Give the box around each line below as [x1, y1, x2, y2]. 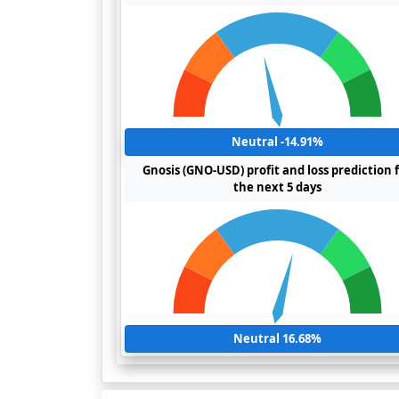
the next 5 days [232, 179, 322, 195]
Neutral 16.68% [232, 330, 322, 346]
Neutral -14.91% [231, 134, 323, 150]
